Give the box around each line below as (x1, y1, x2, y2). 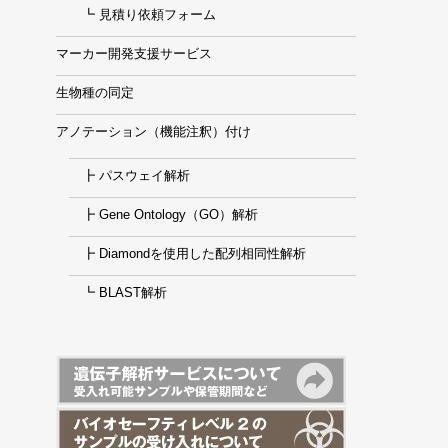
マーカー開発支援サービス (56, 46, 212, 61)
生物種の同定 (56, 85, 134, 100)
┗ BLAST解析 (69, 285, 167, 300)
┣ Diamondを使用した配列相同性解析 (69, 246, 306, 261)
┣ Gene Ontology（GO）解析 (69, 207, 258, 222)
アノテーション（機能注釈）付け (56, 124, 251, 139)
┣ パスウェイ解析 (69, 168, 190, 183)
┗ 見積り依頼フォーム (69, 7, 216, 22)
